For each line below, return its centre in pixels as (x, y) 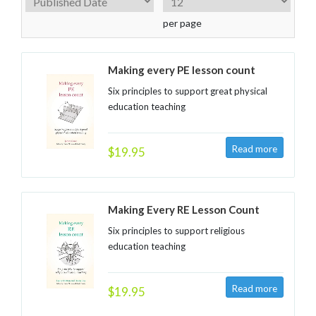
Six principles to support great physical (187, 91)
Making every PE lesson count (181, 70)
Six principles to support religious (176, 231)
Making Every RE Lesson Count (183, 209)
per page (182, 23)
